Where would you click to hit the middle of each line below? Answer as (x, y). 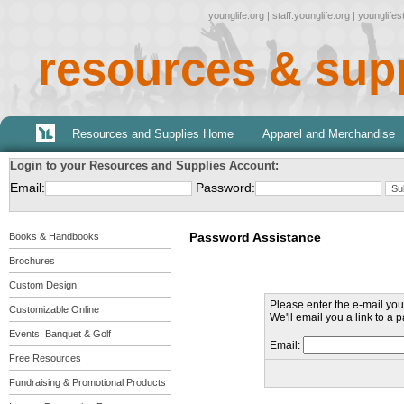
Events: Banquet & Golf (60, 334)
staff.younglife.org (311, 15)
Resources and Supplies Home (153, 134)
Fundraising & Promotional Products (87, 382)
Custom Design (43, 285)
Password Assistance (255, 237)
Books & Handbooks (54, 236)
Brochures (32, 261)
